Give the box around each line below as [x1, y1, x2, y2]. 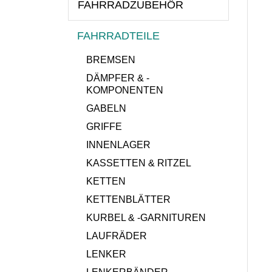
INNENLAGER [86, 140, 151, 150]
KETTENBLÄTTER [86, 194, 171, 205]
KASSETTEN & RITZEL [86, 158, 191, 168]
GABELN [86, 103, 126, 114]
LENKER [86, 249, 126, 259]
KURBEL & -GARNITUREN [86, 212, 206, 223]
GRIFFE [86, 121, 122, 132]
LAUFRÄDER [86, 231, 147, 241]
